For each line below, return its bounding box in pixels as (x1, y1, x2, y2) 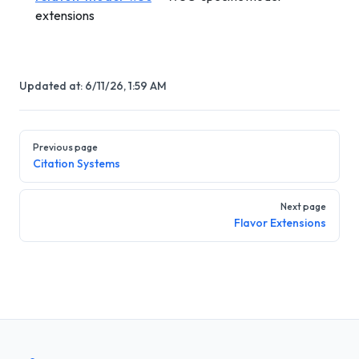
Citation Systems (33, 156, 120, 171)
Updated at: (19, 79, 85, 93)
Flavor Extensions (234, 216, 326, 230)
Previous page (33, 141, 98, 153)
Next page (280, 200, 326, 212)
